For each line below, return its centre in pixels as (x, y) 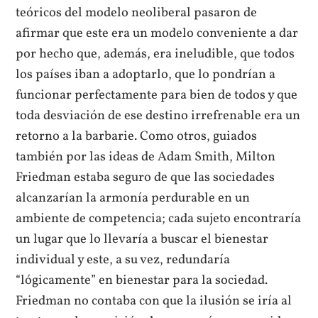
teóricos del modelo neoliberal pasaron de (137, 13)
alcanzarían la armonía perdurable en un (133, 198)
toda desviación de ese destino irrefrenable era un (158, 116)
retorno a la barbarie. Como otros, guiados (137, 137)
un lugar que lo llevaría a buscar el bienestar (142, 240)
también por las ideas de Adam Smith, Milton (146, 157)
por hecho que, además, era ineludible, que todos (155, 54)
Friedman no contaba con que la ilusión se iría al (154, 301)
